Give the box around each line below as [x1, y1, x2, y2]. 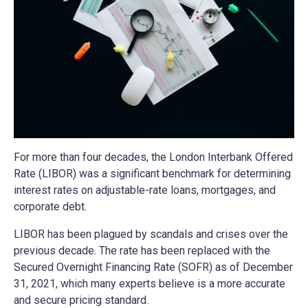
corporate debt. [14, 200, 87, 214]
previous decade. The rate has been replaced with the [14, 244, 270, 258]
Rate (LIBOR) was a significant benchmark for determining [14, 167, 291, 181]
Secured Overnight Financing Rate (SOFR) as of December [14, 261, 293, 274]
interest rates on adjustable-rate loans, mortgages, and [14, 184, 276, 197]
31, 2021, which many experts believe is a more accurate [14, 277, 285, 291]
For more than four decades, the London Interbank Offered [14, 151, 293, 164]
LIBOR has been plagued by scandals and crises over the [14, 228, 288, 241]
